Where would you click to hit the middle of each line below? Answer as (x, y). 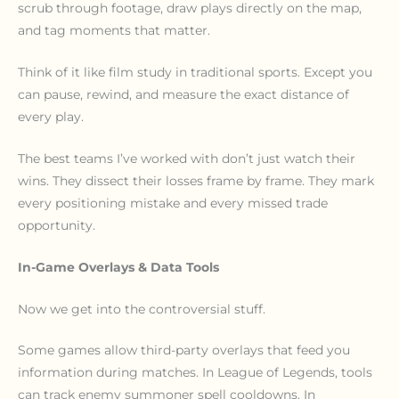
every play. (51, 116)
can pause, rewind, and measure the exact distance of (183, 94)
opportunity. (57, 225)
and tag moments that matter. (114, 31)
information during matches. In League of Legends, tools (195, 373)
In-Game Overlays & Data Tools (118, 267)
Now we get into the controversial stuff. (142, 309)
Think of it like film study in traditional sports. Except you (195, 72)
